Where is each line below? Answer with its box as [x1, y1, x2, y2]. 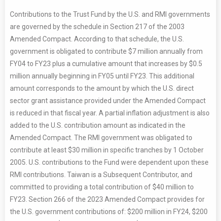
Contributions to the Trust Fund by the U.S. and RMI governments [10, 10, 210, 18]
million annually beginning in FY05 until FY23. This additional [10, 72, 194, 80]
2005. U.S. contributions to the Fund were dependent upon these [10, 158, 209, 166]
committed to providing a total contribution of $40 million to [10, 183, 194, 191]
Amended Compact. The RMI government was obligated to [10, 133, 192, 142]
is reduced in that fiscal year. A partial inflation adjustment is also [10, 109, 210, 117]
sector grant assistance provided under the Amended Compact [10, 96, 206, 105]
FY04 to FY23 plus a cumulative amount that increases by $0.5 [10, 59, 202, 68]
